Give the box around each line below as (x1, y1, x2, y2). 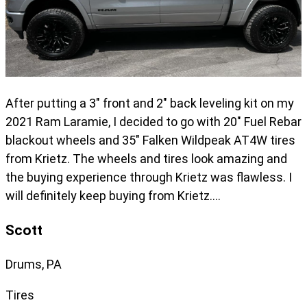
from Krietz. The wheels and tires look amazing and (5, 151, 287, 166)
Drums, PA (5, 256, 62, 271)
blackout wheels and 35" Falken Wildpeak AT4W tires (5, 132, 295, 147)
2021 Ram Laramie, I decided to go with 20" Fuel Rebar (5, 114, 302, 129)
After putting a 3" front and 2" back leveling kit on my (5, 95, 294, 110)
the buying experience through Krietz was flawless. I (5, 169, 292, 184)
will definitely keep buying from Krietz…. (5, 188, 221, 203)
